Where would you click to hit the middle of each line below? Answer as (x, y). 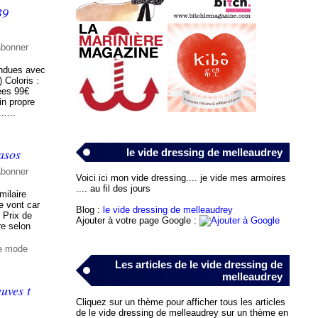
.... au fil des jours (113, 188)
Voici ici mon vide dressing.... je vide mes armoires (181, 177)
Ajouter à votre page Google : (137, 220)
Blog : (89, 209)
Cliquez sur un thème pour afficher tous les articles (180, 302)
